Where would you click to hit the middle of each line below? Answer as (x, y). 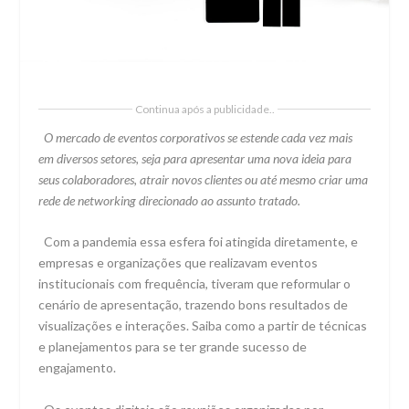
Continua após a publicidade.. (204, 109)
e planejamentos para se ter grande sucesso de (173, 347)
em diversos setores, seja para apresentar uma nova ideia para (195, 158)
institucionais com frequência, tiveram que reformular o (195, 284)
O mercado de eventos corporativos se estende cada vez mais (196, 137)
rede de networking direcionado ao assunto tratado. (170, 200)
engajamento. (78, 368)
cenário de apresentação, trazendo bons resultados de (194, 305)
